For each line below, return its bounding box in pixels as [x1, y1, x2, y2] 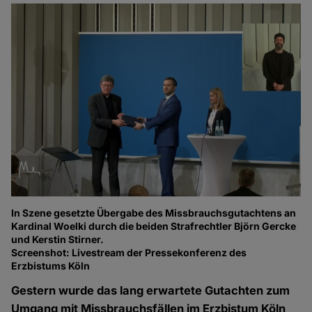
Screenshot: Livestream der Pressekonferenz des [11, 247, 247, 259]
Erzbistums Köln [11, 260, 91, 272]
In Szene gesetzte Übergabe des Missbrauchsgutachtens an [11, 207, 297, 219]
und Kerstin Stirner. [11, 233, 104, 246]
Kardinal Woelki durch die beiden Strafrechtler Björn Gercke [11, 220, 297, 233]
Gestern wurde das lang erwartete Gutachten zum [11, 283, 290, 298]
